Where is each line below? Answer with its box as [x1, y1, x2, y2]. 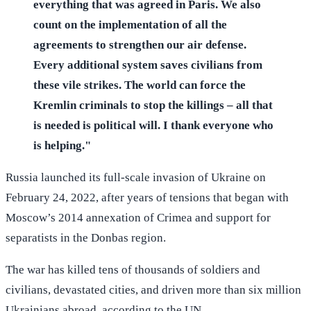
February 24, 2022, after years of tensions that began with [6, 190, 289, 204]
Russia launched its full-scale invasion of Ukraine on [6, 170, 266, 184]
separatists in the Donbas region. [6, 230, 166, 244]
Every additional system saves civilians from [33, 58, 262, 72]
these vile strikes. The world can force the [33, 78, 246, 92]
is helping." [33, 138, 91, 152]
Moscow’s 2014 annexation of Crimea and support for [6, 210, 271, 224]
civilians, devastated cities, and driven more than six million [6, 283, 301, 296]
